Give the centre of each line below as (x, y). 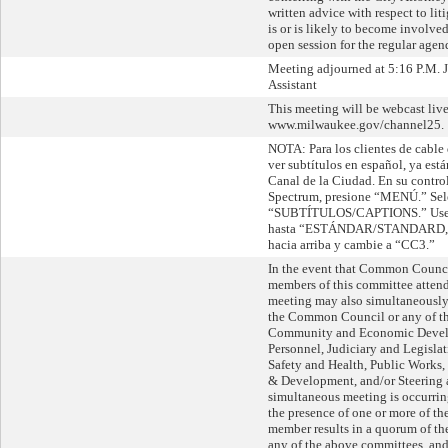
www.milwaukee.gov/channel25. (356, 124)
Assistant (292, 84)
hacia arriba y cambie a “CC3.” (351, 244)
